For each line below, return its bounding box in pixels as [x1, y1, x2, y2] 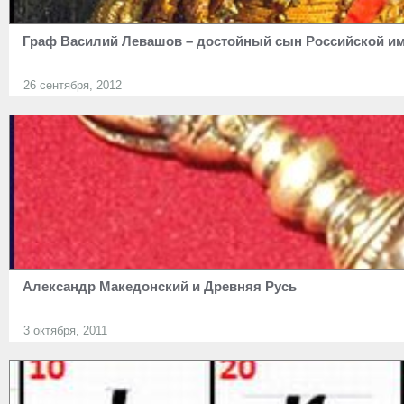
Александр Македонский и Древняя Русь [23, 279, 297, 294]
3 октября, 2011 [23, 324, 107, 337]
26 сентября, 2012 [23, 78, 122, 92]
